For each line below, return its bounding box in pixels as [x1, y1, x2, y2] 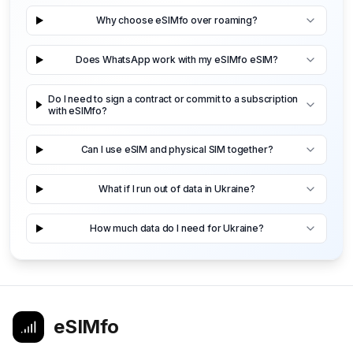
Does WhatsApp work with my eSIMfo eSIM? [75, 54, 279, 66]
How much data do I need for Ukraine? [90, 222, 264, 235]
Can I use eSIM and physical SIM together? [80, 143, 273, 156]
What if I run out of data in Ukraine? [98, 183, 255, 195]
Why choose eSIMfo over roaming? [96, 14, 258, 27]
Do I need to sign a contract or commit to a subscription [48, 92, 299, 105]
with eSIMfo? [48, 104, 107, 117]
